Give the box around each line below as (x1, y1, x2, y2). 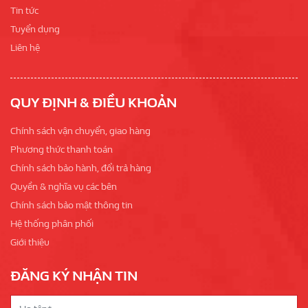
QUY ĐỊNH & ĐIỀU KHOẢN (10, 94, 177, 111)
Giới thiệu (10, 236, 49, 248)
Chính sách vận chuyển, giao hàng (10, 124, 151, 137)
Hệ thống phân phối (10, 217, 93, 230)
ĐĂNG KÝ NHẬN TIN (10, 267, 137, 284)
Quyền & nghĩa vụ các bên (10, 180, 117, 192)
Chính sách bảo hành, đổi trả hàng (10, 162, 151, 174)
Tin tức (10, 4, 38, 16)
